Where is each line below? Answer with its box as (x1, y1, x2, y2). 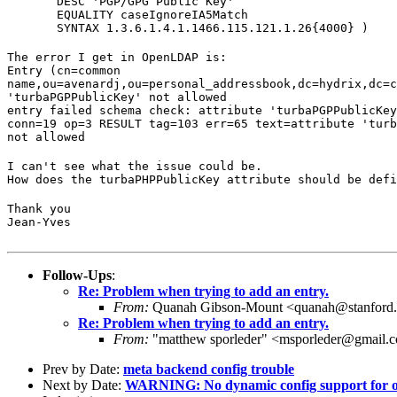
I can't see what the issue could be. (7, 159, 262, 173)
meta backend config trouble (123, 361, 294, 377)
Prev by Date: (43, 361, 123, 377)
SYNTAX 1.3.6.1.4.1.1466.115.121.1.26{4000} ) (7, 20, 369, 35)
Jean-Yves (7, 214, 71, 229)
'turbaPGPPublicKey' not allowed (7, 90, 227, 104)
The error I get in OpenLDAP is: (7, 50, 227, 64)
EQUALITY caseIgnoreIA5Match (7, 7, 248, 21)
